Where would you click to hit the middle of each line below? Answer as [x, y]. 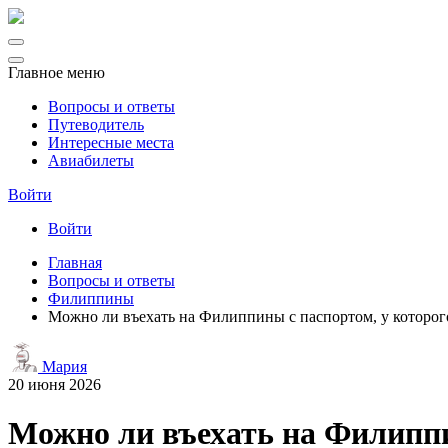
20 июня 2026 [54, 384]
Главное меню [56, 72]
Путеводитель [96, 124]
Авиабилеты [91, 160]
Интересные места [111, 142]
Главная [75, 262]
